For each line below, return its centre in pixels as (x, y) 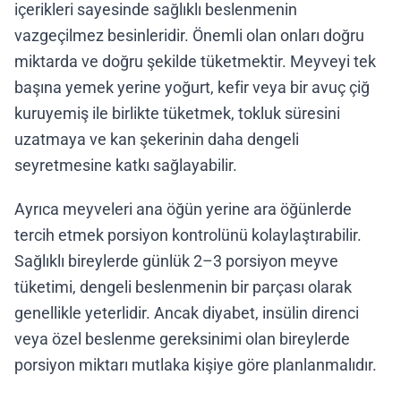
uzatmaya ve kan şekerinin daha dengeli (157, 139)
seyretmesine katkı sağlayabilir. (126, 165)
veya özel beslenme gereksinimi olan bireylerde (182, 339)
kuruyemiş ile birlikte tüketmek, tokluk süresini (177, 113)
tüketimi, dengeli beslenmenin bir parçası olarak (183, 287)
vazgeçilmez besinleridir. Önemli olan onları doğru (189, 35)
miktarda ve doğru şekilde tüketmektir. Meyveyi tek (195, 61)
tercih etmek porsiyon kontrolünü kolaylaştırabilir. (188, 235)
